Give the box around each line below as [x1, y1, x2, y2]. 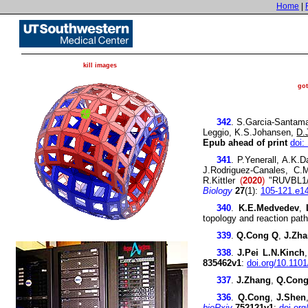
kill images [82, 62, 117, 69]
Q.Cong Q [236, 230, 278, 241]
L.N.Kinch [262, 247, 305, 258]
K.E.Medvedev [238, 203, 299, 213]
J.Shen [276, 292, 306, 302]
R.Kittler [203, 175, 240, 186]
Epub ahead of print [203, 137, 287, 148]
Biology [203, 186, 232, 196]
